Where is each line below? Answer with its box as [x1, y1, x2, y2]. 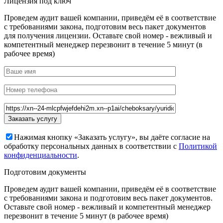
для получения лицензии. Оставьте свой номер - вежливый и [4, 31, 212, 40]
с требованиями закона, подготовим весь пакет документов [4, 22, 206, 31]
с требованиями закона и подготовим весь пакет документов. [4, 194, 213, 203]
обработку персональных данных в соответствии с [4, 142, 179, 151]
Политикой [179, 142, 217, 151]
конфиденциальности [4, 151, 77, 160]
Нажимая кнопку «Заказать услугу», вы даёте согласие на [14, 133, 210, 142]
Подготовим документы [4, 168, 86, 177]
